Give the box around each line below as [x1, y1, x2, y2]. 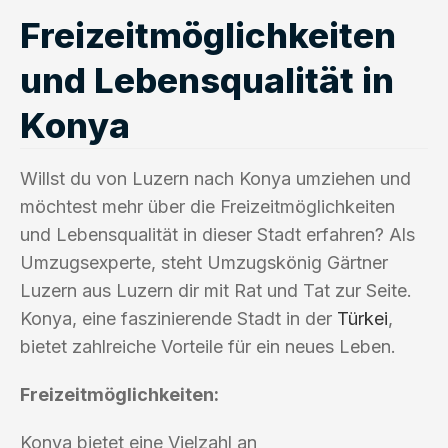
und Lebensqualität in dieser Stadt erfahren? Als [20, 223, 415, 245]
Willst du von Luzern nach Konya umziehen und [20, 167, 411, 189]
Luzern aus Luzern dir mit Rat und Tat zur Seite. [20, 279, 412, 301]
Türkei [337, 307, 388, 329]
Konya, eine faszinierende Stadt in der [20, 307, 337, 329]
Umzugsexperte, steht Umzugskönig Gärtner [20, 251, 388, 273]
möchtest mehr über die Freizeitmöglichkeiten [20, 195, 395, 217]
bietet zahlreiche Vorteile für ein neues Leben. [20, 335, 396, 357]
